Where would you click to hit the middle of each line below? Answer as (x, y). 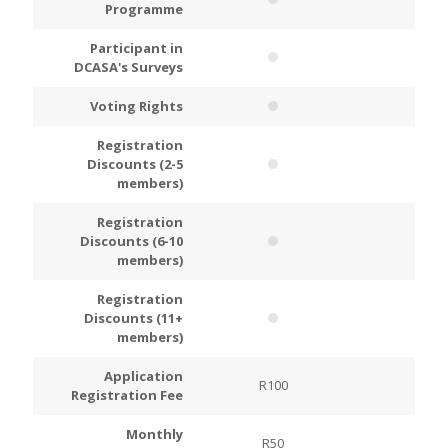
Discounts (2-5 (135, 164)
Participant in (136, 48)
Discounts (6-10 (131, 241)
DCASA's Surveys (128, 67)
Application (143, 376)
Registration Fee (127, 395)
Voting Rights (136, 106)
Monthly (154, 434)
